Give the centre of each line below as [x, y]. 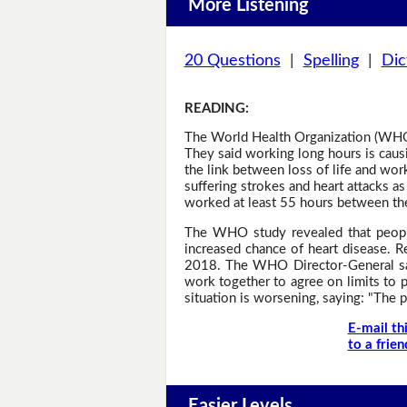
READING [214, 108]
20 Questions [232, 60]
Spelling [331, 60]
